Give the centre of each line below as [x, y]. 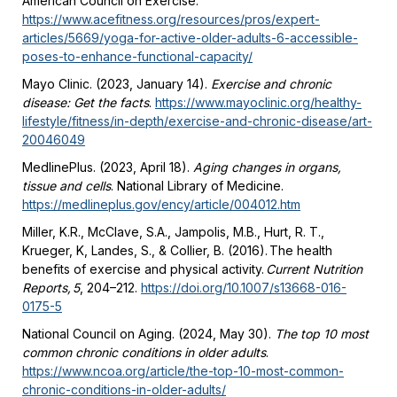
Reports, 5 [51, 288]
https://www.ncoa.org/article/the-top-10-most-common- [183, 371]
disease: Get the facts [86, 103]
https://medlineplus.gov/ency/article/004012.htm [161, 205]
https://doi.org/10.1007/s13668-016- [244, 288]
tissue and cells [66, 186]
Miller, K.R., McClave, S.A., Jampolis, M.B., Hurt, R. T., [173, 232]
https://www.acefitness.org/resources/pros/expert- [171, 19]
